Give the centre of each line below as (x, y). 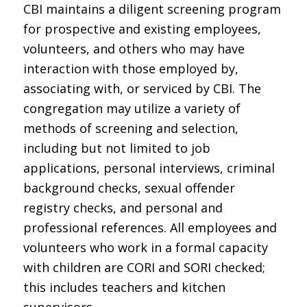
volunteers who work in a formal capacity (145, 248)
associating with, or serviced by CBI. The (142, 89)
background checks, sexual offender (129, 188)
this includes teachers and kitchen (124, 287)
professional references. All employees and (150, 228)
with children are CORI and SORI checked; (144, 268)
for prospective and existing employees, (142, 29)
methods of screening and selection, (131, 128)
